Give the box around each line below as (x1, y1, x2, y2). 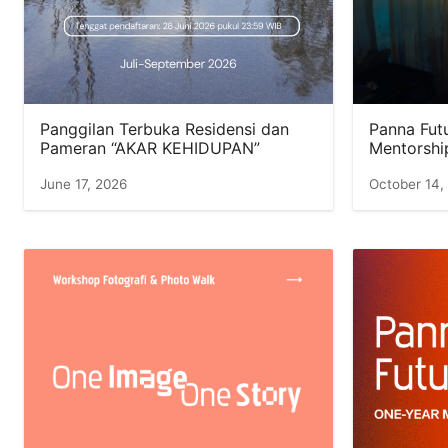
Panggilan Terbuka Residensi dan (40, 119, 289, 139)
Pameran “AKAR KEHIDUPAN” (40, 138, 260, 158)
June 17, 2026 (40, 176, 127, 192)
